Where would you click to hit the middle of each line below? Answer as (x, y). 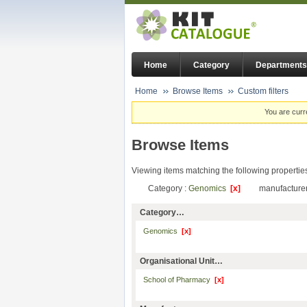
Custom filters (263, 91)
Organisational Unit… (181, 261)
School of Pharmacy (179, 279)
